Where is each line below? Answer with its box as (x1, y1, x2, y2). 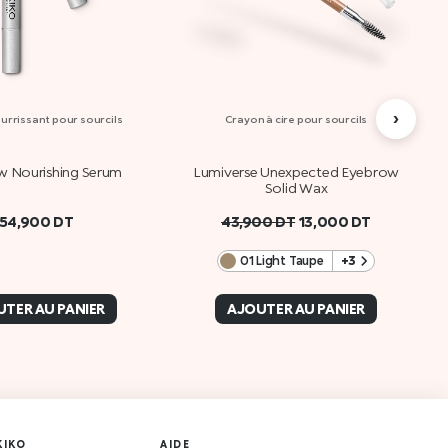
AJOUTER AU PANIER (227, 300, 365, 318)
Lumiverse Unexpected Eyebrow (192, 163, 400, 181)
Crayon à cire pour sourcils (224, 113, 368, 126)
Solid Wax (264, 179, 328, 197)
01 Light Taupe (239, 252, 324, 268)
